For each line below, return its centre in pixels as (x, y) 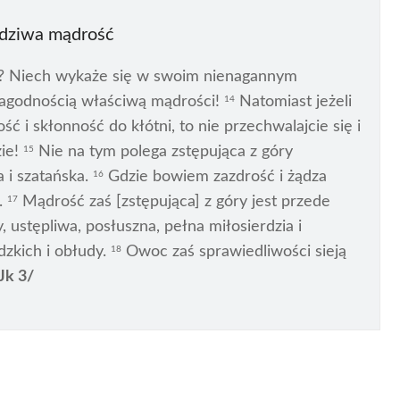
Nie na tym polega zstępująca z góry (163, 152)
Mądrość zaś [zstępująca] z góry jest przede (174, 202)
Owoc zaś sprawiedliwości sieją (234, 252)
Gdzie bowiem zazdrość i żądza (215, 177)
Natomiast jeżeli (293, 102)
